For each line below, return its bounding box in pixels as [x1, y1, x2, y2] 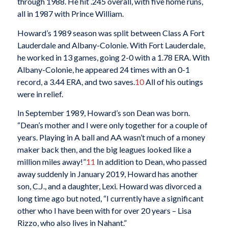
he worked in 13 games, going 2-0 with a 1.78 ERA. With [17, 52, 210, 62]
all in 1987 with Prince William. [17, 9, 124, 19]
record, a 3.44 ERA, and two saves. [17, 76, 135, 87]
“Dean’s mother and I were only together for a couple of [17, 120, 208, 130]
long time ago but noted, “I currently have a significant [17, 193, 204, 204]
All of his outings [144, 76, 203, 87]
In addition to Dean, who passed [95, 157, 207, 167]
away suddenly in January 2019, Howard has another [17, 169, 198, 179]
